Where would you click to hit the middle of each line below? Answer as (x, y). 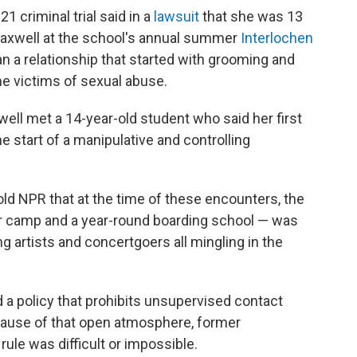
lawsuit (177, 16)
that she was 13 (251, 16)
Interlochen (277, 38)
